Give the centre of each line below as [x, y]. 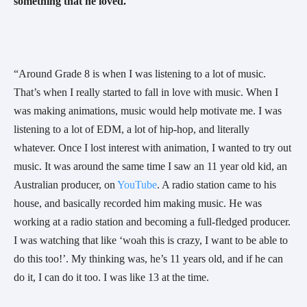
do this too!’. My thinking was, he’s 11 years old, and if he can [148, 259]
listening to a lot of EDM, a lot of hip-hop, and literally [132, 130]
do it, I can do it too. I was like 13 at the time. [111, 278]
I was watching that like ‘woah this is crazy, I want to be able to [151, 241]
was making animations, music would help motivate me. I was [148, 111]
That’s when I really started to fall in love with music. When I [146, 93]
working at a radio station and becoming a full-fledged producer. [152, 222]
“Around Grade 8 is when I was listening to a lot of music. [140, 74]
